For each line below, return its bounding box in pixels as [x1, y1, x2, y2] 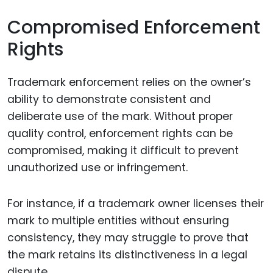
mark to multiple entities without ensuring [7, 213, 229, 229]
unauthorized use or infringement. [7, 160, 188, 175]
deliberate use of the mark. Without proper [7, 109, 233, 124]
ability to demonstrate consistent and [7, 92, 211, 107]
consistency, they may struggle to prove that [7, 230, 249, 246]
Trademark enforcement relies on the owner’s [7, 75, 251, 90]
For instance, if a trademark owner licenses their [7, 196, 264, 211]
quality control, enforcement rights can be [7, 126, 233, 141]
